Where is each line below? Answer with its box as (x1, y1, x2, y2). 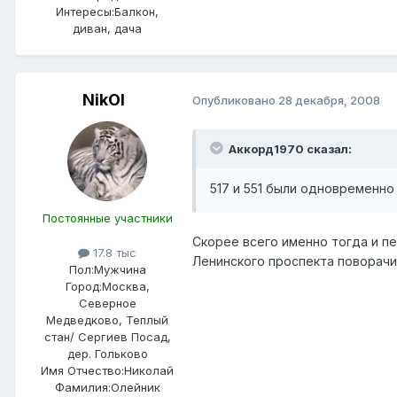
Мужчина (93, 261, 146, 276)
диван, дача (73, 20, 142, 35)
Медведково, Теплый (46, 312, 168, 327)
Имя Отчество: (41, 362, 124, 378)
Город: (65, 278, 102, 293)
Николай (124, 362, 174, 378)
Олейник (110, 379, 160, 394)
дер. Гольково (66, 346, 148, 361)
